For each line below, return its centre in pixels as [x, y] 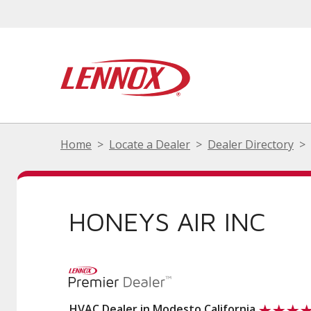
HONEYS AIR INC [167, 221]
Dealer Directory [251, 144]
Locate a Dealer [150, 144]
